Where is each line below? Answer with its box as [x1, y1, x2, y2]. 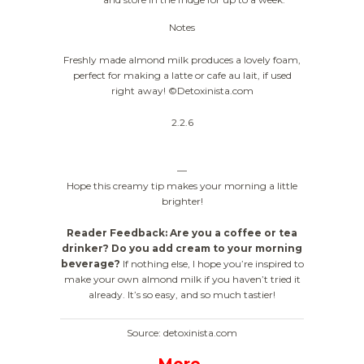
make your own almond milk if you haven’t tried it [63, 272, 301, 285]
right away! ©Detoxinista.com [110, 84, 253, 97]
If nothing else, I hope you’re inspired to [119, 257, 304, 270]
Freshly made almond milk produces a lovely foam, [63, 53, 301, 66]
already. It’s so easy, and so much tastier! [89, 288, 275, 301]
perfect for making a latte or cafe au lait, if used [72, 68, 292, 81]
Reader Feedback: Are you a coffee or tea [67, 226, 297, 239]
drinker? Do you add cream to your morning [62, 241, 302, 254]
